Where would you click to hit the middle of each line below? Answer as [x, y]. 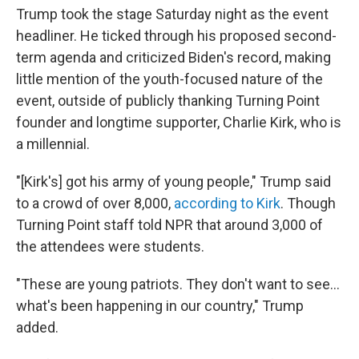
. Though [308, 203]
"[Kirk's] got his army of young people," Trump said [173, 182]
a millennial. [53, 144]
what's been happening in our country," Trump [160, 306]
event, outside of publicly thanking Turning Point [168, 101]
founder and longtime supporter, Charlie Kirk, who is [179, 122]
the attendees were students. [110, 246]
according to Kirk [227, 203]
